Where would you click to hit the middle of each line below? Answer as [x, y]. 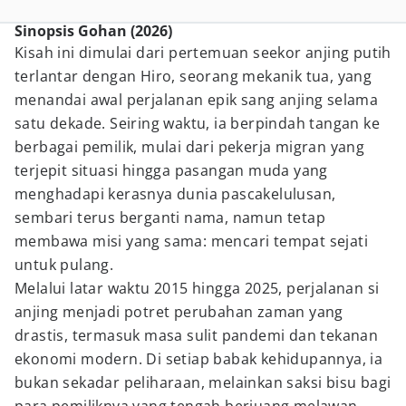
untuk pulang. [64, 265]
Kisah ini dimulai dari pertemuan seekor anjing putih [203, 53]
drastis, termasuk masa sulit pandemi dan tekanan [197, 335]
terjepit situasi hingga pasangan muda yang [171, 170]
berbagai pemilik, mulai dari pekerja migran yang [190, 147]
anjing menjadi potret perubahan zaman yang [179, 312]
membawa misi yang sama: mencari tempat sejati [191, 241]
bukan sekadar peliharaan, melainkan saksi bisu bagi [203, 382]
